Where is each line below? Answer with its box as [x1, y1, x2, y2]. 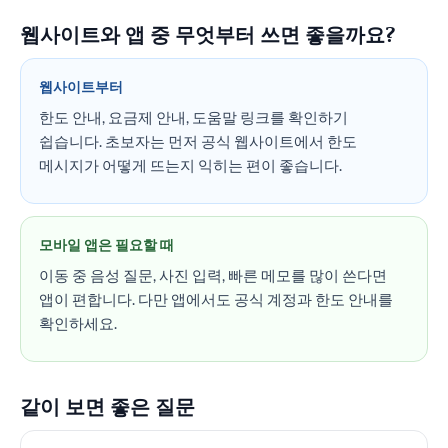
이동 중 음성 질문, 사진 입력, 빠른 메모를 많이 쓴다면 [39, 266, 387, 284]
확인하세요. [39, 314, 117, 332]
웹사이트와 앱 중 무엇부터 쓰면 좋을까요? [20, 20, 395, 48]
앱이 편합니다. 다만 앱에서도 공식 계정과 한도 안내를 [39, 290, 393, 308]
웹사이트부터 [39, 78, 123, 95]
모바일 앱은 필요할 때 [39, 236, 174, 253]
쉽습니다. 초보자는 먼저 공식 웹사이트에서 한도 [39, 132, 357, 150]
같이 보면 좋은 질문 [20, 392, 195, 420]
